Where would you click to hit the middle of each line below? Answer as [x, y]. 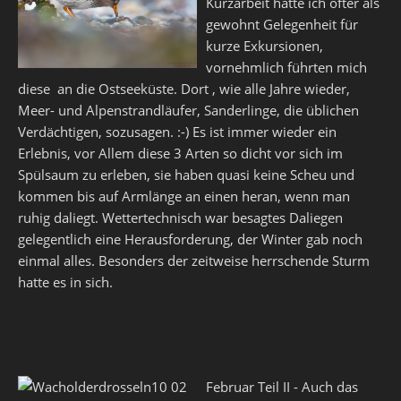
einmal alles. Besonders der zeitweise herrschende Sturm [194, 260]
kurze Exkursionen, [264, 46]
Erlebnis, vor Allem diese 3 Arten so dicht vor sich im [180, 153]
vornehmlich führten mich [286, 67]
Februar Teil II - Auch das [282, 387]
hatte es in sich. [65, 282]
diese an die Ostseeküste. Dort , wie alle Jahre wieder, [184, 89]
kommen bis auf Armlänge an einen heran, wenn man [184, 196]
